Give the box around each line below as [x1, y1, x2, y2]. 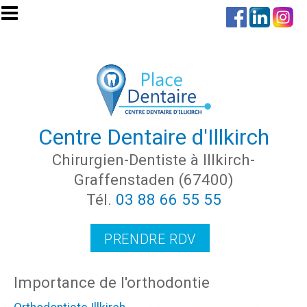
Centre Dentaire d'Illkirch [38, 123, 269, 150]
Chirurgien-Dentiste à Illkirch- [52, 150, 255, 169]
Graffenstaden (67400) [73, 170, 234, 188]
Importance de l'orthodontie [14, 273, 210, 291]
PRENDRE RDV [104, 230, 196, 247]
